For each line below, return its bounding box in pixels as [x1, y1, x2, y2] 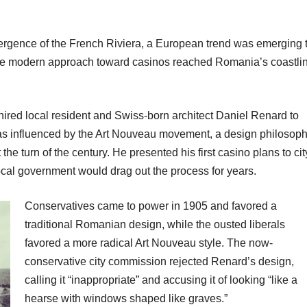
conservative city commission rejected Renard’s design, [25, 256, 294, 268]
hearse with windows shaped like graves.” [25, 293, 228, 305]
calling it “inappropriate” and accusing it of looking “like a [25, 274, 297, 286]
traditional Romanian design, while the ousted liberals [25, 219, 285, 231]
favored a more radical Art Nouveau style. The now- [25, 237, 273, 249]
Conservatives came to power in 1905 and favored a [25, 200, 277, 212]
